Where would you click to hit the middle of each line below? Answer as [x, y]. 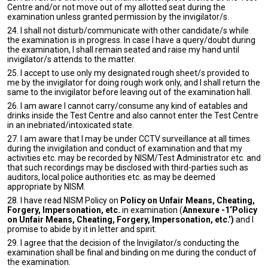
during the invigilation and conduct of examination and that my [125, 148]
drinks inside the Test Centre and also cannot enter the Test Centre [133, 115]
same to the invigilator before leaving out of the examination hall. [130, 92]
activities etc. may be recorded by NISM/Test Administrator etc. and [134, 158]
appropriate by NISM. [46, 187]
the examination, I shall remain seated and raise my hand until [123, 50]
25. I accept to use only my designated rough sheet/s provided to [128, 73]
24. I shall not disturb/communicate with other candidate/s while [128, 31]
